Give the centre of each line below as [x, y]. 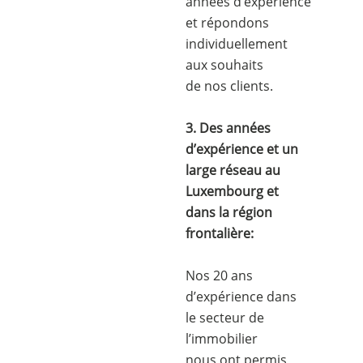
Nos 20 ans [220, 275]
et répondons [228, 23]
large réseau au [233, 170]
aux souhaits [225, 65]
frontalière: [220, 233]
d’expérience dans [241, 297]
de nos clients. [230, 86]
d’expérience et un [242, 149]
